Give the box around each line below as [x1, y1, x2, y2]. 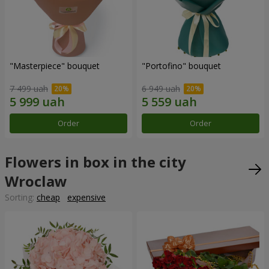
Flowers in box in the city [5, 152, 186, 172]
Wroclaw [5, 171, 67, 192]
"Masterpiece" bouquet [10, 59, 100, 71]
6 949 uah [142, 83, 180, 95]
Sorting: [5, 192, 37, 204]
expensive [67, 192, 106, 204]
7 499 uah [10, 83, 48, 95]
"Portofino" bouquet [142, 59, 221, 71]
